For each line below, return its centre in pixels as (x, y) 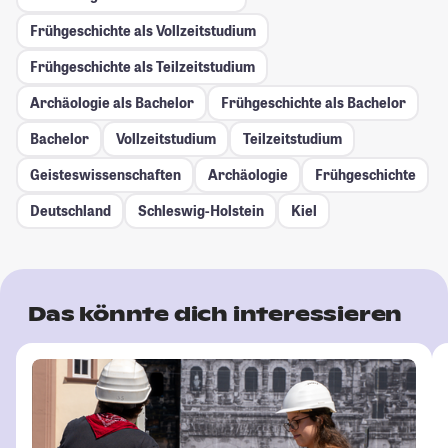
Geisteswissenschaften (105, 175)
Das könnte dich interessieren (215, 313)
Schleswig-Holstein (200, 211)
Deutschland (70, 211)
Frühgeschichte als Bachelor (313, 103)
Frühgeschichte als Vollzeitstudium (142, 31)
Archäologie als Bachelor (111, 103)
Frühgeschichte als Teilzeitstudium (142, 67)
